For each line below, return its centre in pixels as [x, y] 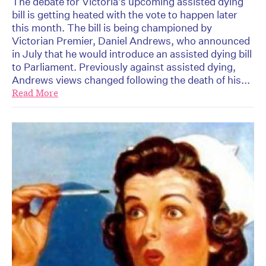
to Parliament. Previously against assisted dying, [124, 67]
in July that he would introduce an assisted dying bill [132, 54]
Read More [35, 93]
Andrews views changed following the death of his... [131, 80]
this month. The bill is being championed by [112, 28]
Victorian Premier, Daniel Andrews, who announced [131, 41]
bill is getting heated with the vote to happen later [125, 15]
